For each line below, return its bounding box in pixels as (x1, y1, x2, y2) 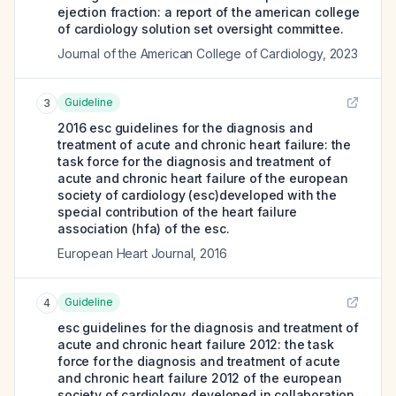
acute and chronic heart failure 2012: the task (57, 337, 334, 352)
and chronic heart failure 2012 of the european (57, 370, 342, 385)
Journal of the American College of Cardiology (57, 46, 323, 61)
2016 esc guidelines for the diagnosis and (57, 120, 313, 135)
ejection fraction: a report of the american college (57, 4, 360, 19)
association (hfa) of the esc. (57, 221, 230, 236)
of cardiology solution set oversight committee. (57, 21, 344, 36)
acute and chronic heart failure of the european (57, 171, 348, 186)
